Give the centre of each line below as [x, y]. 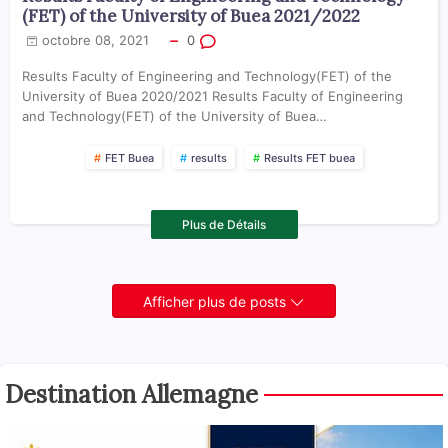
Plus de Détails [224, 224]
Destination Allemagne [131, 394]
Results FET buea [309, 157]
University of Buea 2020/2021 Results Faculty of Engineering [212, 95]
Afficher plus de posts [216, 301]
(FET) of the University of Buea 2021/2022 [191, 16]
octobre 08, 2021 [95, 40]
